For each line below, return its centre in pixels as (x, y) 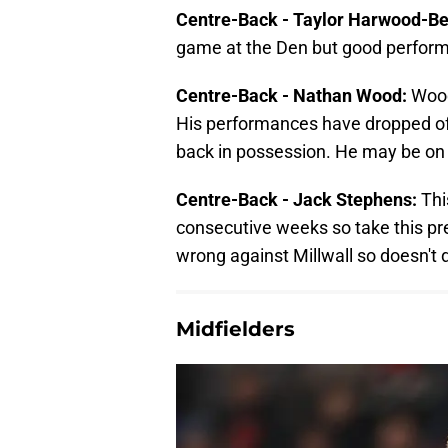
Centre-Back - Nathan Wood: (293, 95)
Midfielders (235, 328)
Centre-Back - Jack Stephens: (296, 199)
